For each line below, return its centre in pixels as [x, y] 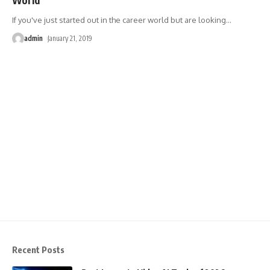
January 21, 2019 [70, 38]
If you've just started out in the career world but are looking [119, 20]
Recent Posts [38, 250]
